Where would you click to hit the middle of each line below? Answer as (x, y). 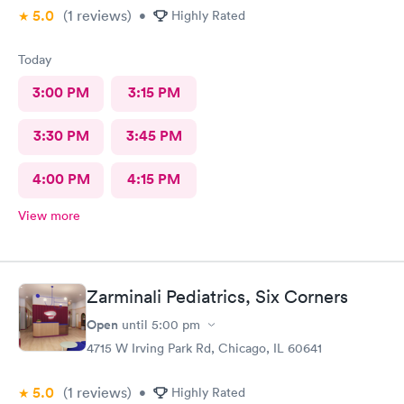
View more (49, 215)
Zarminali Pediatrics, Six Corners (217, 297)
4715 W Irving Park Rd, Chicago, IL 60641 (204, 348)
